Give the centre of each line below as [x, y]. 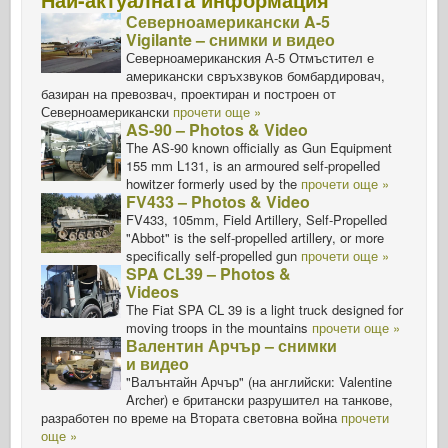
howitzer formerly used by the [211, 183]
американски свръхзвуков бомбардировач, [255, 75]
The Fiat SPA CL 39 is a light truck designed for [264, 309]
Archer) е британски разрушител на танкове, [259, 399]
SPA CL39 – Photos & [208, 273]
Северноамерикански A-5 [228, 21]
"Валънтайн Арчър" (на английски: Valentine [259, 381]
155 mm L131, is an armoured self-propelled [253, 165]
